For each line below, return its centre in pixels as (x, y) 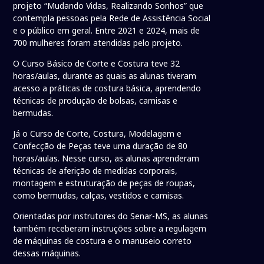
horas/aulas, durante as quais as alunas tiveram (105, 76)
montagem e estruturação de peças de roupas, (104, 183)
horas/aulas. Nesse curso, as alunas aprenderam (106, 159)
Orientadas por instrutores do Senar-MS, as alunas (111, 216)
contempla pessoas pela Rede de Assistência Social (112, 18)
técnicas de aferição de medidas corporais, (95, 171)
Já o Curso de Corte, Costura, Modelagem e (98, 134)
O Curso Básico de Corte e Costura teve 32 (97, 64)
